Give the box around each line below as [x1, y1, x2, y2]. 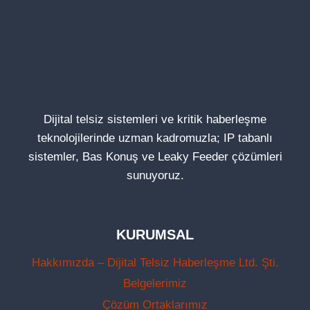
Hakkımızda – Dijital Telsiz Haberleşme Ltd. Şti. [31, 255, 279, 269]
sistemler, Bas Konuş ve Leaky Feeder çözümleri [28, 150, 282, 164]
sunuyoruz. [126, 169, 184, 183]
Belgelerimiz [123, 277, 187, 291]
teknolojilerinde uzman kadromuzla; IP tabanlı [37, 131, 273, 145]
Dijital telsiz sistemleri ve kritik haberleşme [44, 113, 266, 127]
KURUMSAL [116, 227, 194, 243]
